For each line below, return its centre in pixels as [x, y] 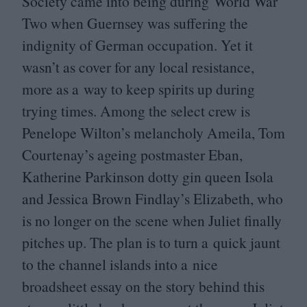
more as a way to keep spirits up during [138, 89]
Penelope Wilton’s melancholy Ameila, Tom [153, 133]
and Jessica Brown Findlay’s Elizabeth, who [152, 199]
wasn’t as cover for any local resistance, [138, 67]
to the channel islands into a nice [120, 265]
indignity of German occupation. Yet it [137, 45]
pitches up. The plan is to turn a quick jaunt [151, 243]
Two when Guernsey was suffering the [135, 23]
